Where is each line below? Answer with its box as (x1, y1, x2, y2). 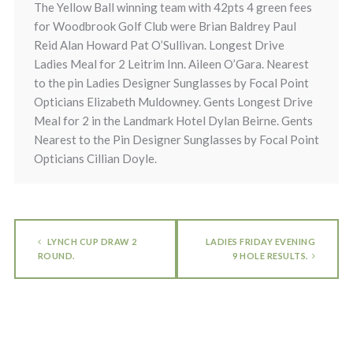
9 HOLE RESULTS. (232, 251, 308, 261)
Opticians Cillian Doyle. (33, 151, 157, 165)
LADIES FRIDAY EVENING (205, 236, 316, 247)
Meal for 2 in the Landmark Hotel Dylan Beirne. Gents (33, 113, 313, 128)
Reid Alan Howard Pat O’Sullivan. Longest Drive (33, 38, 284, 52)
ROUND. (37, 251, 75, 261)
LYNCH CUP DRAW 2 (45, 236, 137, 247)
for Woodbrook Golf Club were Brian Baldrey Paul (33, 19, 296, 33)
